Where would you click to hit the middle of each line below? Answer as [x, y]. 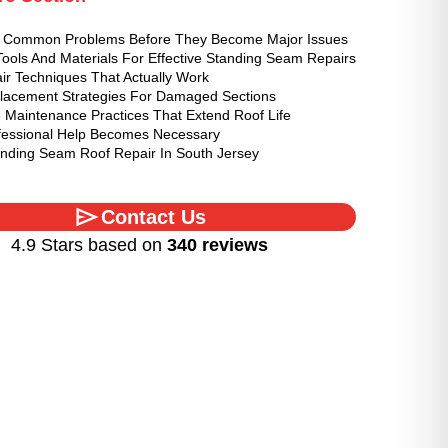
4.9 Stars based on [88, 245]
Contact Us [153, 217]
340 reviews [217, 245]
